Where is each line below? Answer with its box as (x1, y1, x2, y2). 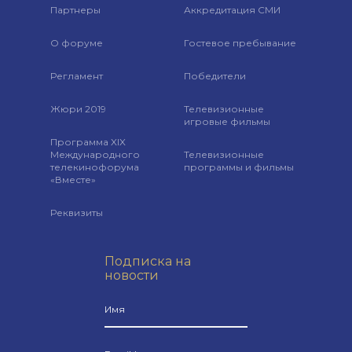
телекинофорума (50, 161, 139, 173)
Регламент (50, 70, 103, 82)
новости (104, 268, 159, 283)
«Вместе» (50, 174, 96, 185)
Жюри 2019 (50, 103, 106, 115)
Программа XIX (50, 136, 126, 148)
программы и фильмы (184, 161, 294, 173)
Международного (50, 148, 140, 160)
